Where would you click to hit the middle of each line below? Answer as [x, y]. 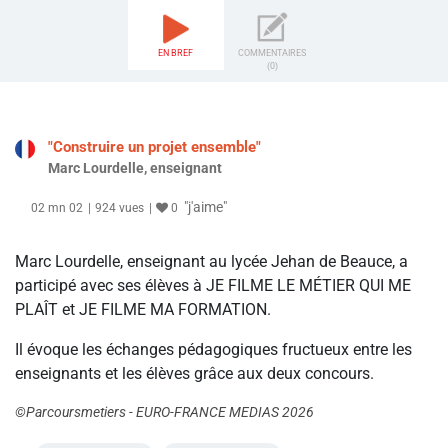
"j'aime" [205, 207]
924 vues [119, 208]
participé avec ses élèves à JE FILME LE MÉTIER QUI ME [213, 286]
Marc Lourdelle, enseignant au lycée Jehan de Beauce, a [211, 262]
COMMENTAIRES [272, 53]
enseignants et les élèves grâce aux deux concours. [194, 374]
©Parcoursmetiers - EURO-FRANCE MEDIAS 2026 [164, 412]
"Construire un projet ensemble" [154, 147]
